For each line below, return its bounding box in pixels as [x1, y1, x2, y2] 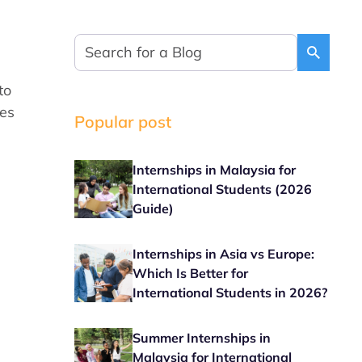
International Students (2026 [133, 181, 313, 197]
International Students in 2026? [133, 284, 328, 301]
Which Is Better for [133, 265, 249, 281]
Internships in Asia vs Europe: [133, 246, 315, 262]
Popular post [74, 112, 172, 132]
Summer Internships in [133, 330, 271, 346]
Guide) [133, 200, 175, 217]
